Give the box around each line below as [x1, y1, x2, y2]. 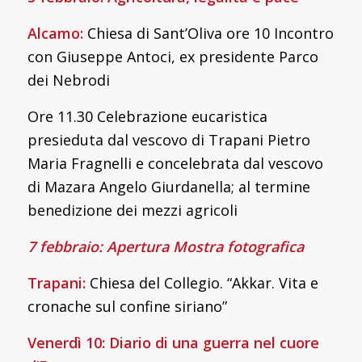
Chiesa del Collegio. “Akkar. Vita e [89, 272, 318, 293]
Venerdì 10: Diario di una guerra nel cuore [27, 332, 319, 352]
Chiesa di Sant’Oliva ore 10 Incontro [82, 23, 334, 43]
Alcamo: [27, 23, 83, 43]
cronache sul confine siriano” [27, 296, 227, 316]
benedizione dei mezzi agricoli [27, 200, 238, 220]
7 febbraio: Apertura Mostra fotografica [27, 236, 304, 256]
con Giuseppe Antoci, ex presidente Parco [27, 46, 318, 66]
